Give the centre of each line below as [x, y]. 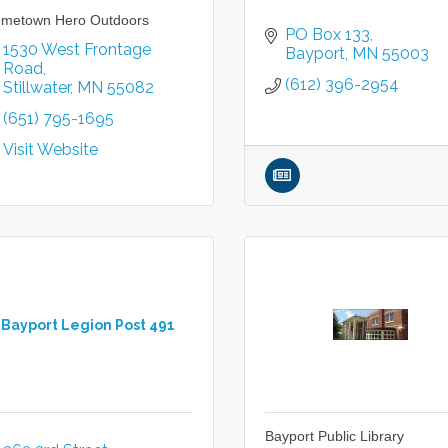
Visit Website [50, 149]
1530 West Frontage [76, 49]
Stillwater [36, 87]
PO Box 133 [327, 34]
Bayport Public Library [334, 436]
